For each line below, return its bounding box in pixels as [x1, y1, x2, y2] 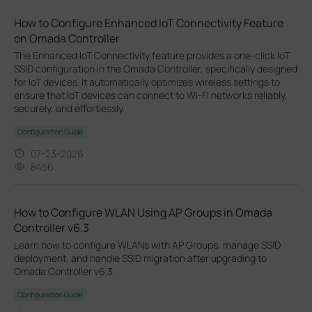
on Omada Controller [14, 30, 120, 46]
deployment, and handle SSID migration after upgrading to [14, 251, 267, 265]
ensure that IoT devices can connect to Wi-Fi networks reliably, [14, 88, 288, 102]
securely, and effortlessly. [14, 101, 125, 115]
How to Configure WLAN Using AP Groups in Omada [14, 204, 272, 220]
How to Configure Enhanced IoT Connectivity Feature [14, 15, 283, 31]
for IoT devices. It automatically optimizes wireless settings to [14, 75, 280, 88]
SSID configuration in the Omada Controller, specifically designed [14, 61, 297, 75]
